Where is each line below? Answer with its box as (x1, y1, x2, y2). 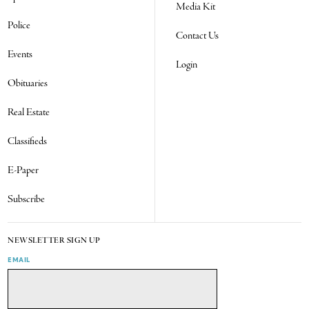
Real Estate (8, 105, 50, 119)
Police (8, 18, 31, 32)
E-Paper (8, 163, 39, 177)
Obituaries (8, 76, 48, 90)
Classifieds (8, 134, 48, 148)
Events (8, 47, 33, 61)
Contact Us (176, 28, 219, 43)
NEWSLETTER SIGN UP (8, 235, 101, 246)
